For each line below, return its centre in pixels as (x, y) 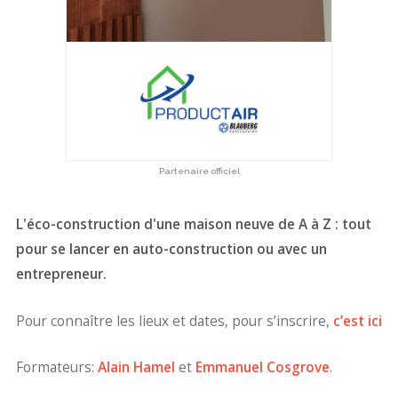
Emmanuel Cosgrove (263, 368)
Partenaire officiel (199, 171)
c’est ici (358, 321)
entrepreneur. (61, 274)
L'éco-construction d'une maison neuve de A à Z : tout (194, 224)
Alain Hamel (136, 368)
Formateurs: (57, 368)
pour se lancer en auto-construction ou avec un (171, 249)
